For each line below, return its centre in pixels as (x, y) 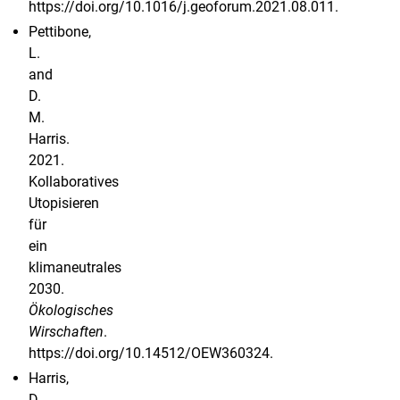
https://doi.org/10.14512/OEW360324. (151, 354)
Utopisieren (64, 204)
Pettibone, (60, 32)
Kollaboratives (74, 182)
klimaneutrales (75, 268)
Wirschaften (66, 332)
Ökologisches (71, 311)
